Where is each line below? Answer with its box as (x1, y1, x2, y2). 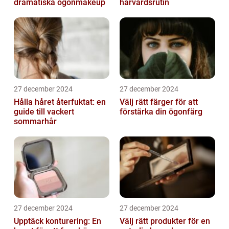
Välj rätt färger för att (120, 97, 198, 107)
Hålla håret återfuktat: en (14, 97, 106, 107)
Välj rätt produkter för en (120, 216, 210, 226)
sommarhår (14, 117, 57, 127)
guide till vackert (14, 107, 74, 117)
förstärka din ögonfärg (120, 107, 202, 117)
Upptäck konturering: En (14, 216, 101, 226)
